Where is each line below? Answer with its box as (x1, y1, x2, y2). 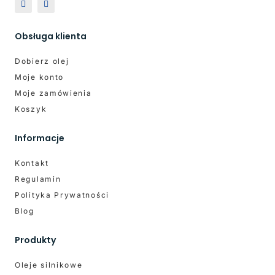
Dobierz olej (15, 56, 69, 66)
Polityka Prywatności (15, 190, 109, 200)
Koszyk (15, 104, 47, 114)
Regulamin (15, 174, 61, 184)
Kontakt (15, 158, 49, 168)
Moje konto (15, 72, 64, 82)
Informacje (15, 132, 64, 145)
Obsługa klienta (15, 30, 87, 43)
